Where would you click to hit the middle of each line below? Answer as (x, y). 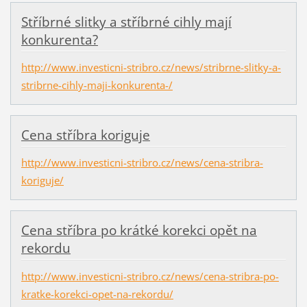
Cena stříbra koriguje (85, 135)
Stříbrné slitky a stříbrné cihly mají (126, 22)
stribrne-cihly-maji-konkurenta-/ (97, 85)
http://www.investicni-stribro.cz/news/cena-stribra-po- (150, 276)
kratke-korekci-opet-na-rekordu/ (97, 294)
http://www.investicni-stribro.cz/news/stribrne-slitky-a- (151, 67)
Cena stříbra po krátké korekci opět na (139, 231)
